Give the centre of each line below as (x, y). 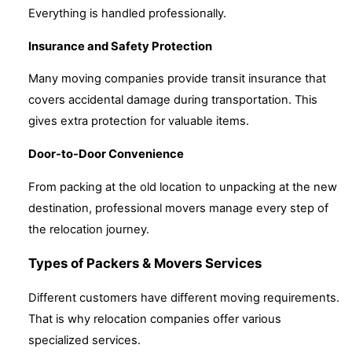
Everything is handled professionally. (127, 13)
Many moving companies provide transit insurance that (177, 79)
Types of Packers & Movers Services (145, 264)
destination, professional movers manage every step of (178, 208)
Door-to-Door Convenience (106, 154)
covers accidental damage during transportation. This (173, 100)
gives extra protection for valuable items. (139, 121)
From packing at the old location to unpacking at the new (183, 187)
